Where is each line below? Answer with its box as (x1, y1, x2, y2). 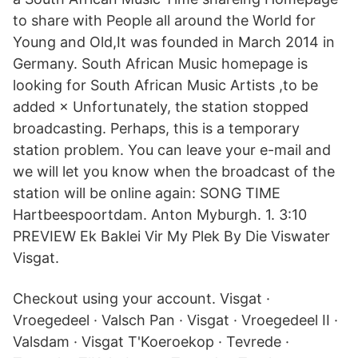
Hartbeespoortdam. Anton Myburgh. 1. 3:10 (13, 206, 307, 223)
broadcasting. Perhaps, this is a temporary (13, 120, 300, 137)
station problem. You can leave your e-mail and (13, 141, 331, 158)
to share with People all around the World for (13, 12, 316, 29)
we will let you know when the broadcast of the (13, 163, 335, 180)
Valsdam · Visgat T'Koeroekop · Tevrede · (13, 333, 289, 350)
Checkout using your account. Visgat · (13, 290, 270, 307)
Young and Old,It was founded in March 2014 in (13, 34, 335, 50)
